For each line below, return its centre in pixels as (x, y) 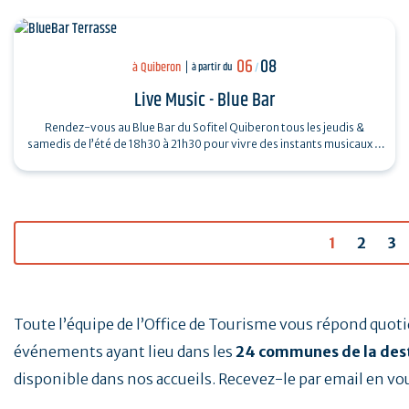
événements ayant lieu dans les (125, 352)
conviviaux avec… (204, 161)
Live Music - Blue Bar (204, 101)
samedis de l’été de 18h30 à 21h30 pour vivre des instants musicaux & (204, 144)
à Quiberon (157, 67)
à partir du (212, 68)
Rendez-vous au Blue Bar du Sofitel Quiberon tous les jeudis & (204, 128)
